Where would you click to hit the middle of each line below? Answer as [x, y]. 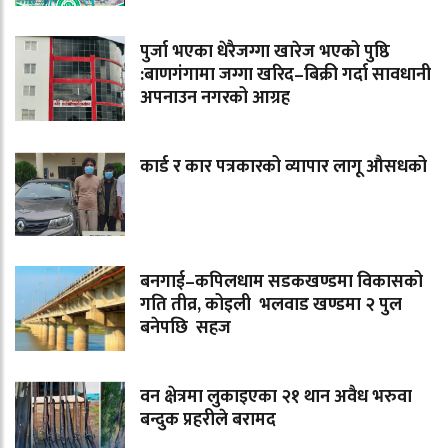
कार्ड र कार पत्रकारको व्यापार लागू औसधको [283, 167]
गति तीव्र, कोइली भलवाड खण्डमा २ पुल [271, 305]
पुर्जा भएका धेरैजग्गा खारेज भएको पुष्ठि [265, 52]
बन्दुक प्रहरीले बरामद [208, 420]
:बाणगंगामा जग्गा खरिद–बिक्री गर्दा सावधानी [285, 75]
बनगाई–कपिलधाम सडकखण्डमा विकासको [281, 282]
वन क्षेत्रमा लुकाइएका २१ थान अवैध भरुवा [276, 397]
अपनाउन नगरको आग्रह [215, 98]
